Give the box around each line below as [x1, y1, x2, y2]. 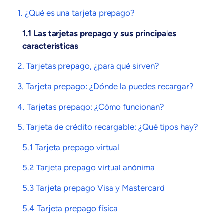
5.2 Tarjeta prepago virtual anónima [22, 162, 155, 172]
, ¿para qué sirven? [90, 60, 159, 71]
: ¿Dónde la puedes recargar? [85, 81, 194, 91]
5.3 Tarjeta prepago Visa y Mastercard [22, 182, 165, 193]
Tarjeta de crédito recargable [26, 121, 134, 132]
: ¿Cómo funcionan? [90, 101, 164, 111]
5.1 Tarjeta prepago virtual [22, 142, 119, 152]
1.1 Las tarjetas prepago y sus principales [22, 28, 176, 38]
